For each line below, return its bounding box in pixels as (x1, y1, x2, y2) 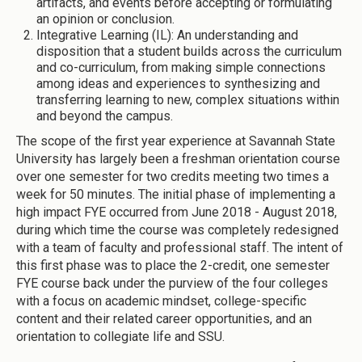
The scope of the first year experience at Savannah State (16, 133, 335, 149)
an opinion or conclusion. (36, 11, 175, 27)
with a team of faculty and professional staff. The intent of (16, 240, 343, 256)
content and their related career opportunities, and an (16, 311, 312, 327)
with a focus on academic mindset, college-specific (16, 293, 306, 309)
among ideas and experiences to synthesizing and (36, 76, 320, 92)
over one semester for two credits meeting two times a (16, 169, 329, 185)
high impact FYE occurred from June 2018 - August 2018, (16, 204, 337, 221)
